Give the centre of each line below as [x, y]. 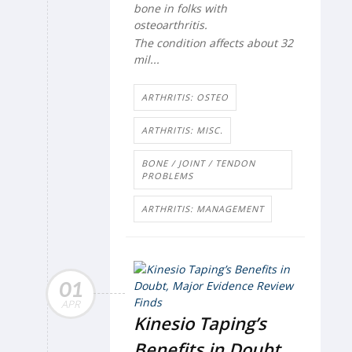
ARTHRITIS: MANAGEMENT [203, 208]
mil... [147, 59]
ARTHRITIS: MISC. [182, 130]
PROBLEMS [167, 175]
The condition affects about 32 [213, 42]
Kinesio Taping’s [200, 323]
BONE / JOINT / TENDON [198, 163]
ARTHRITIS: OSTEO [185, 97]
